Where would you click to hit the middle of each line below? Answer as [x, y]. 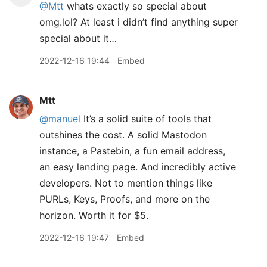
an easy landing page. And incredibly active [138, 167]
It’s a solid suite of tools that [146, 119]
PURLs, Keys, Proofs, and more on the [125, 199]
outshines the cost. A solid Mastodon [123, 135]
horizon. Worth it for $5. [94, 215]
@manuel [60, 119]
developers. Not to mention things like [126, 183]
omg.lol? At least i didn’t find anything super [139, 22]
